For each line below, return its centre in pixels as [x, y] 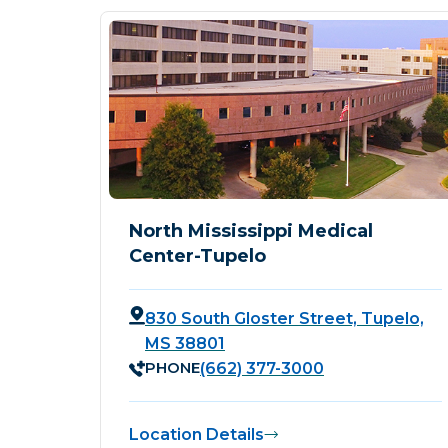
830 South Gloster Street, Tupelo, [284, 318]
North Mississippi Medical [251, 230]
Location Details [196, 434]
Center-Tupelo [197, 255]
